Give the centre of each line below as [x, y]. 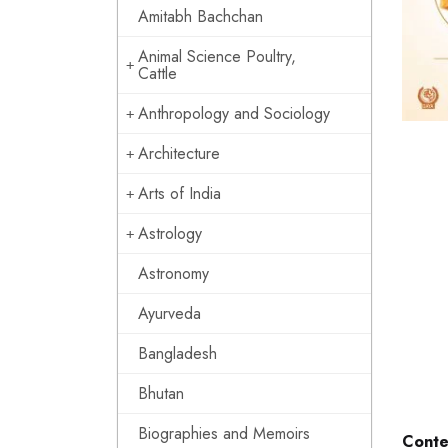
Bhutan [161, 393]
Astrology [170, 233]
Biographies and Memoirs [224, 433]
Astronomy [173, 273]
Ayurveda [169, 313]
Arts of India [179, 193]
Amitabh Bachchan [200, 16]
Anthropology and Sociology [234, 113]
